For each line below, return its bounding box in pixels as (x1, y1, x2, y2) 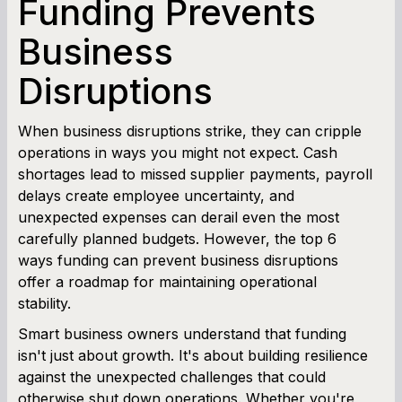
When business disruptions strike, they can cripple (18, 121, 362, 140)
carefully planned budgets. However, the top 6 (18, 229, 336, 248)
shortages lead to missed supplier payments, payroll (18, 164, 372, 183)
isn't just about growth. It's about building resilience (18, 345, 368, 364)
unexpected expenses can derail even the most (18, 207, 339, 226)
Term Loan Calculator (141, 32, 261, 48)
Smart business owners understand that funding (18, 324, 346, 343)
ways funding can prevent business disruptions (18, 250, 338, 269)
